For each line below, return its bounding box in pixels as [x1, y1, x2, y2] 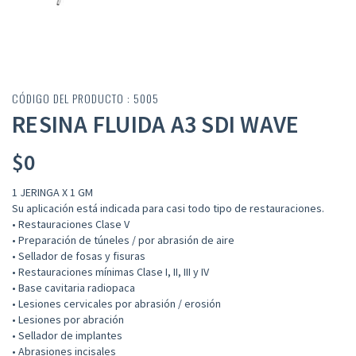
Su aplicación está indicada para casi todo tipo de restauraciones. [12, 201, 324, 216]
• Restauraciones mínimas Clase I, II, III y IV [12, 265, 209, 280]
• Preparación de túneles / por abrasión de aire [12, 233, 234, 248]
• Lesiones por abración [12, 312, 124, 327]
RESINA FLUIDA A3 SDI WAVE [12, 109, 300, 140]
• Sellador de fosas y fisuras [12, 249, 145, 264]
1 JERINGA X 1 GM [12, 185, 93, 200]
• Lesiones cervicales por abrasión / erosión [12, 296, 221, 311]
